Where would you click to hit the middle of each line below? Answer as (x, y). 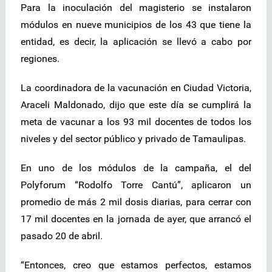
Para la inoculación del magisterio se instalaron (136, 8)
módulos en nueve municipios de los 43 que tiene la (136, 25)
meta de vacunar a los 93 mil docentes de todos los (136, 122)
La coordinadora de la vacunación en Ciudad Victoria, (136, 88)
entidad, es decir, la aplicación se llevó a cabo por (136, 42)
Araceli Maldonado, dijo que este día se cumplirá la (136, 105)
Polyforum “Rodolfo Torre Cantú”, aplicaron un (136, 185)
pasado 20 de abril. (62, 236)
